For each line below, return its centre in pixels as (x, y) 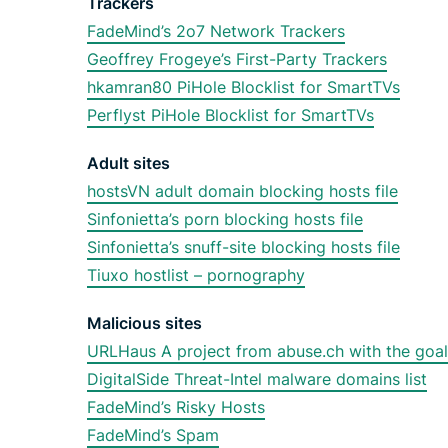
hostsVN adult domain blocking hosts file (242, 191)
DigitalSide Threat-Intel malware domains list (257, 379)
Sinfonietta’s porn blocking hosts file (225, 219)
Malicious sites (144, 323)
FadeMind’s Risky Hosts (176, 407)
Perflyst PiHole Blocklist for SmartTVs (230, 115)
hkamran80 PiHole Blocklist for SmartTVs (243, 87)
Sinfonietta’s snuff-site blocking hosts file (243, 247)
